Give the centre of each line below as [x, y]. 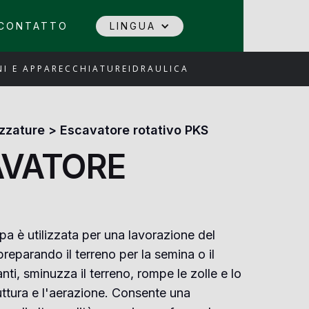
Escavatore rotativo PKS [134, 130]
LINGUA [133, 26]
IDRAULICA [158, 69]
